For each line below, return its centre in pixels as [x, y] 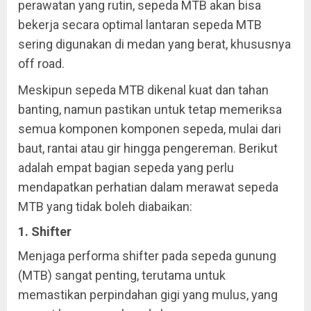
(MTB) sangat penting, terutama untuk [122, 275]
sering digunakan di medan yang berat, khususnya [154, 44]
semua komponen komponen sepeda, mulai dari [150, 128]
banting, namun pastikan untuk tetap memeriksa [150, 109]
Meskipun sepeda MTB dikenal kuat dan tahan [143, 90]
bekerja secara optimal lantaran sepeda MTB [140, 24]
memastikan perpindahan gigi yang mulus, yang [148, 294]
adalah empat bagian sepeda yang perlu [126, 167]
